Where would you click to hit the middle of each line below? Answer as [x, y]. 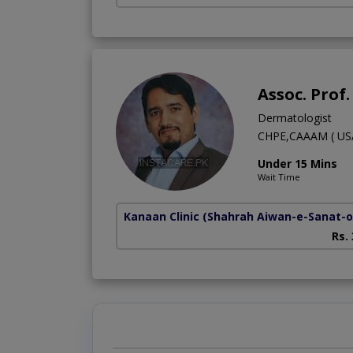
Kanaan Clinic [162, 217]
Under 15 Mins [297, 164]
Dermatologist [295, 118]
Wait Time [279, 177]
